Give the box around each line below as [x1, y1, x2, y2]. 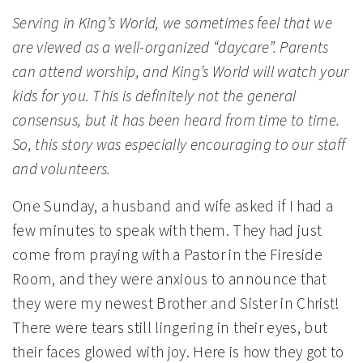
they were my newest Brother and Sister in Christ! [12, 293, 340, 314]
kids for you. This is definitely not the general [12, 86, 297, 106]
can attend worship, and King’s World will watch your [12, 62, 349, 82]
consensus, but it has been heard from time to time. [12, 110, 340, 130]
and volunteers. [12, 159, 111, 179]
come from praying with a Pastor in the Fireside [12, 245, 323, 265]
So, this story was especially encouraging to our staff [12, 135, 346, 155]
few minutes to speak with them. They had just [12, 220, 322, 241]
